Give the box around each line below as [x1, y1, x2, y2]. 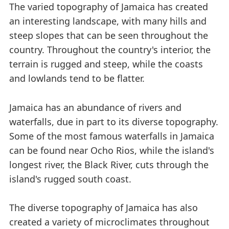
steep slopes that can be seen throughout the [9, 29, 208, 41]
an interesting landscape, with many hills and [9, 14, 207, 27]
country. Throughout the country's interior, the [9, 43, 211, 56]
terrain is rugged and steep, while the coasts [9, 57, 203, 70]
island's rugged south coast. [9, 172, 131, 185]
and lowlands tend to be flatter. [9, 72, 145, 84]
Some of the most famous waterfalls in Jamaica [9, 129, 214, 142]
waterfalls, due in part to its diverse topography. [9, 115, 218, 128]
